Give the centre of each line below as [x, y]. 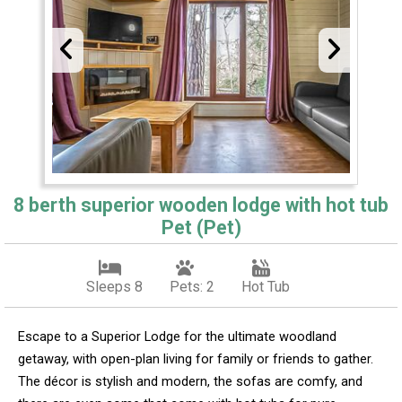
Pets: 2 [192, 286]
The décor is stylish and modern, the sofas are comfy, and [190, 381]
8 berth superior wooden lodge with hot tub [201, 205]
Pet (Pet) [201, 227]
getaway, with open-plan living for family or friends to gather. [196, 358]
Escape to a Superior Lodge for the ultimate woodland [177, 336]
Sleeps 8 [114, 286]
